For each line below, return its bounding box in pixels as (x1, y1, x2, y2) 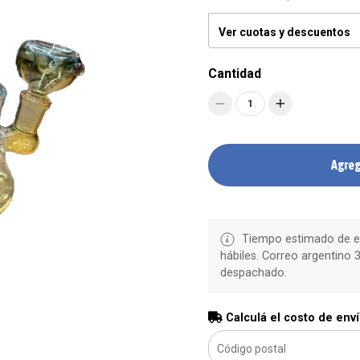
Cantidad (207, 66, 261, 81)
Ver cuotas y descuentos (218, 26, 350, 39)
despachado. (219, 266, 287, 280)
